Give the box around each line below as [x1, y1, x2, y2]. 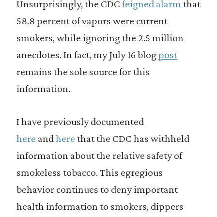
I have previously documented [16, 115, 144, 127]
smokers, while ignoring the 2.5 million [16, 31, 184, 44]
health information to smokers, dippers [16, 200, 184, 212]
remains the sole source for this [16, 65, 150, 77]
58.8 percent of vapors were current [16, 15, 168, 27]
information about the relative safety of [16, 149, 182, 161]
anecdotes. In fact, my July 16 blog [16, 48, 158, 61]
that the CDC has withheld [75, 132, 189, 144]
